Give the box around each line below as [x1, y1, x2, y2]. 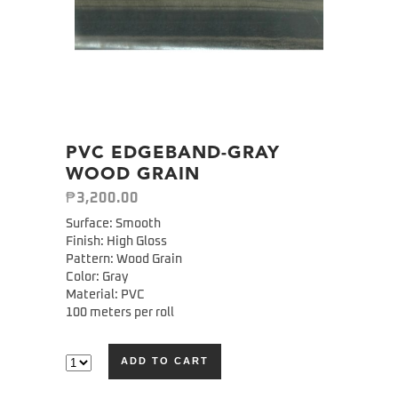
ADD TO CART [121, 355, 209, 367]
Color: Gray [66, 270, 128, 283]
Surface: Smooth [66, 217, 161, 230]
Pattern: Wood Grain [66, 252, 182, 266]
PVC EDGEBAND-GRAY [66, 144, 280, 163]
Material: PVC [66, 288, 145, 301]
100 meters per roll [66, 306, 174, 319]
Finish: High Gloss [66, 235, 167, 248]
